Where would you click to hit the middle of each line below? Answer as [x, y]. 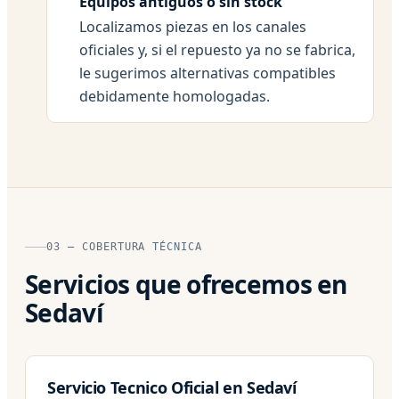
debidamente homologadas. [175, 96]
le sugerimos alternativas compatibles [208, 73]
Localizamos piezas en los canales [193, 26]
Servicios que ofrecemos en [186, 284]
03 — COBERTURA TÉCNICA [125, 246]
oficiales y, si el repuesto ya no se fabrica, [217, 49]
